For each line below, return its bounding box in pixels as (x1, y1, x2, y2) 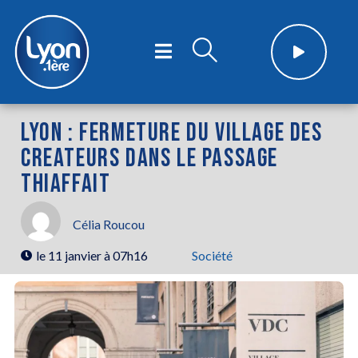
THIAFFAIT (21, 168, 111, 200)
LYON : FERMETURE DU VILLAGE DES (21, 117, 323, 149)
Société (192, 247, 233, 263)
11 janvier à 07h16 (48, 247, 148, 263)
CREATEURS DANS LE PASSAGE (21, 142, 279, 174)
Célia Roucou (73, 217, 145, 233)
